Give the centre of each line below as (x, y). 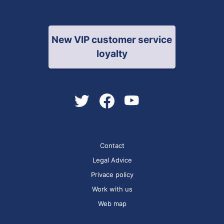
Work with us (112, 189)
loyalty (112, 53)
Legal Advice (112, 160)
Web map (112, 203)
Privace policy (112, 174)
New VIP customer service (112, 39)
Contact (112, 145)
